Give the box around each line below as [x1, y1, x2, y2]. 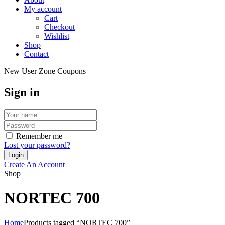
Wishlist [44, 32, 69, 40]
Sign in [4, 85, 40, 99]
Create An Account [4, 160, 65, 169]
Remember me [16, 131, 62, 140]
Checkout [44, 23, 75, 31]
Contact [24, 50, 49, 58]
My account [24, 5, 62, 13]
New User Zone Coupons [4, 67, 86, 75]
